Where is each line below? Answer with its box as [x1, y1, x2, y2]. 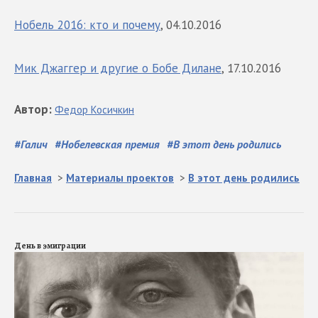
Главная [14, 170, 52, 185]
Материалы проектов [66, 170, 174, 185]
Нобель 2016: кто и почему [14, 16, 160, 33]
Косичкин [91, 102, 134, 116]
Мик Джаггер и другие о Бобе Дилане [14, 60, 221, 76]
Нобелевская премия [61, 136, 160, 151]
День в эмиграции [14, 239, 86, 251]
